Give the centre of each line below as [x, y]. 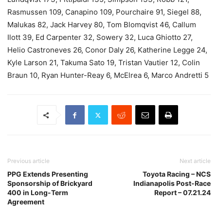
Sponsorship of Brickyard [50, 183]
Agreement [26, 202]
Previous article [28, 161]
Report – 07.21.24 [182, 192]
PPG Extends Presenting [48, 174]
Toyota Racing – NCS [177, 174]
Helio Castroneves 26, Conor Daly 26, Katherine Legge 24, [107, 50]
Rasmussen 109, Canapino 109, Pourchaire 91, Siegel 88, [104, 12]
